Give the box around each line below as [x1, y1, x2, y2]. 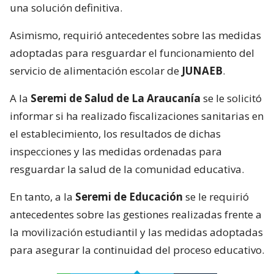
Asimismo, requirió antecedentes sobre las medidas [10, 28, 261, 42]
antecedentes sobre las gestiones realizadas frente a [10, 207, 262, 221]
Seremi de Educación [75, 189, 183, 204]
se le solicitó [203, 91, 262, 105]
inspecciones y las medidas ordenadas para [10, 144, 222, 158]
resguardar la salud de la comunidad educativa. [10, 161, 244, 176]
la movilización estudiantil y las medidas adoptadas [10, 224, 263, 239]
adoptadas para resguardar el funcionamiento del [10, 45, 254, 60]
